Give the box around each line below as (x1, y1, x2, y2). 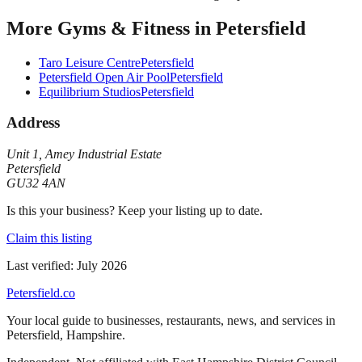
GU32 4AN (6, 176, 65, 191)
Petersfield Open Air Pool (39, 69, 170, 84)
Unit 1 (6, 147, 39, 162)
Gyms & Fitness (57, 17, 190, 39)
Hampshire (66, 328, 122, 343)
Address (6, 114, 60, 132)
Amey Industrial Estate (45, 147, 162, 162)
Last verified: (6, 259, 74, 273)
